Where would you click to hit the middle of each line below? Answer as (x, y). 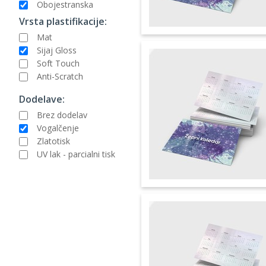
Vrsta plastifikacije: (63, 21)
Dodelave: (42, 99)
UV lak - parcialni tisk (76, 154)
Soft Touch (58, 63)
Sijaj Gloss (57, 50)
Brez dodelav (62, 115)
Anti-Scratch (60, 76)
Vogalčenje (58, 128)
